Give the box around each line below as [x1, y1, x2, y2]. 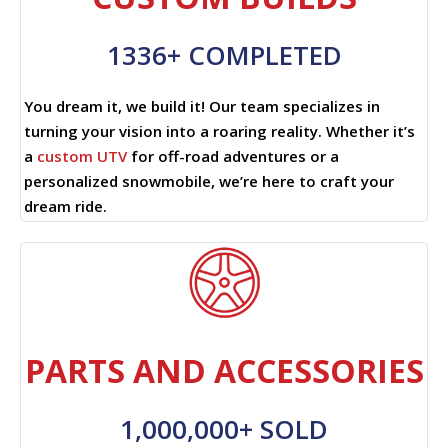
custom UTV [37, 145, 127, 166]
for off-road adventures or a [127, 145, 339, 166]
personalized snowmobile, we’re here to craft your [24, 170, 394, 191]
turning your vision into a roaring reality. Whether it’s [24, 120, 415, 141]
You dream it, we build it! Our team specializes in [24, 95, 380, 116]
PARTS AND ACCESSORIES [24, 348, 424, 392]
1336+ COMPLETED [106, 36, 342, 73]
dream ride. [24, 195, 107, 216]
